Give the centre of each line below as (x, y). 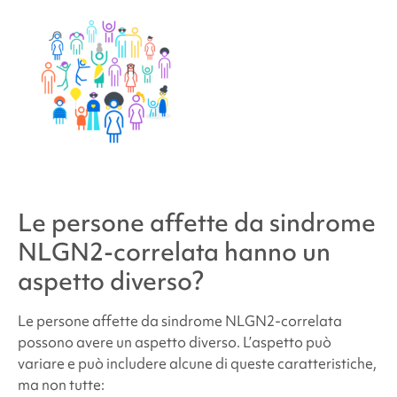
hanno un (274, 251)
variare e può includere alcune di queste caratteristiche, (197, 363)
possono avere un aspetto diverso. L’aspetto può (174, 342)
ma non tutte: (61, 384)
